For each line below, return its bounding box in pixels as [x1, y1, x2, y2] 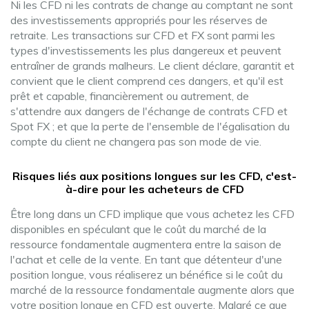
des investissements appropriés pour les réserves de [10, 13, 268, 27]
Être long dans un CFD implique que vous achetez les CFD [10, 207, 295, 221]
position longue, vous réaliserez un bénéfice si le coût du [10, 268, 283, 281]
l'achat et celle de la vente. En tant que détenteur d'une [10, 252, 282, 266]
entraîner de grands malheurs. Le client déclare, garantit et [10, 59, 295, 72]
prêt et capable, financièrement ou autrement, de [10, 89, 249, 103]
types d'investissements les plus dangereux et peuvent [10, 43, 281, 57]
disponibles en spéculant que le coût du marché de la [10, 222, 266, 236]
